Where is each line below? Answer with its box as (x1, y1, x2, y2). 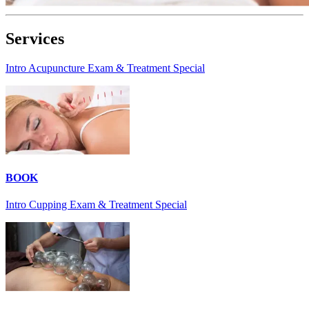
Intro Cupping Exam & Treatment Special (6, 199, 187, 211)
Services (6, 29, 64, 48)
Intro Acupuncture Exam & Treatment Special (6, 61, 205, 74)
